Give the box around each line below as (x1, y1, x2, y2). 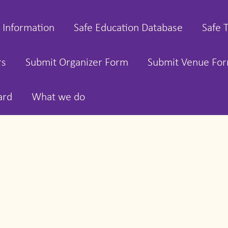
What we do (32, 92, 85, 103)
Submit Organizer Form (25, 57, 128, 69)
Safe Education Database (74, 22, 183, 34)
